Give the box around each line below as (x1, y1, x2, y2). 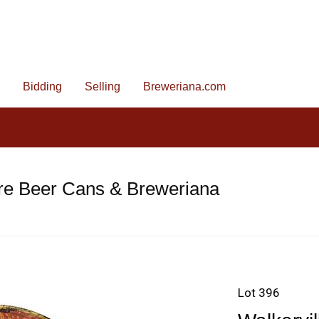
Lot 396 (238, 286, 280, 300)
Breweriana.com (143, 80, 226, 93)
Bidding (23, 80, 62, 93)
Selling (85, 80, 120, 93)
